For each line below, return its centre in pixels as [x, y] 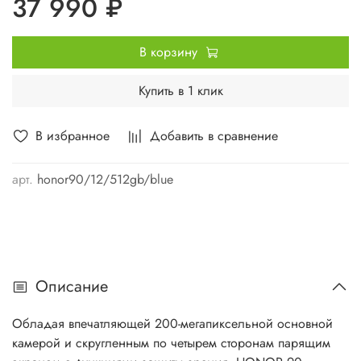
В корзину [168, 52]
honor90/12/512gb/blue [105, 180]
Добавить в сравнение [214, 135]
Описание [72, 287]
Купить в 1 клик [180, 90]
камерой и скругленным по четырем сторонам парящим [171, 343]
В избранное [73, 135]
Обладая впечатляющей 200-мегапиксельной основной [172, 324]
